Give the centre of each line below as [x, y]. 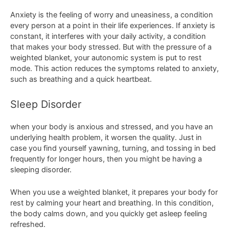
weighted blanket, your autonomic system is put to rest [106, 58]
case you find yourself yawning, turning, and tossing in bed [113, 148]
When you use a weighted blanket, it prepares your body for [114, 192]
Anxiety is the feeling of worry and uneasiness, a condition [112, 15]
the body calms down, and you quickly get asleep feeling [109, 214]
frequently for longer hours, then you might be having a [106, 159]
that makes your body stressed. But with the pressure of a [111, 47]
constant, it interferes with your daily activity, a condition [108, 37]
